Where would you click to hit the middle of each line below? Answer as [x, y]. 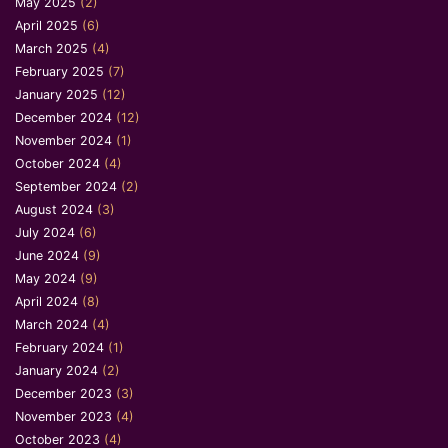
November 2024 [63, 140]
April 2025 [46, 25]
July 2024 [45, 232]
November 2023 [63, 416]
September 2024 [66, 186]
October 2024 [57, 163]
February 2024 [59, 347]
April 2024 [46, 301]
